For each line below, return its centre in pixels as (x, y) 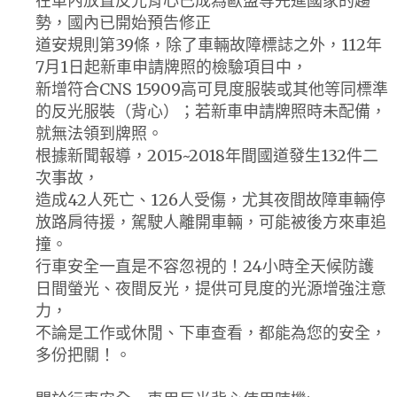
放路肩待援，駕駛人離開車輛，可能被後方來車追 (211, 222)
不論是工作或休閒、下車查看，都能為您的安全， (211, 332)
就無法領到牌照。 (99, 133)
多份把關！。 (83, 354)
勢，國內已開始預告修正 (123, 22)
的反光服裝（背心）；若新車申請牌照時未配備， (211, 111)
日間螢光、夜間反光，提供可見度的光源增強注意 (211, 288)
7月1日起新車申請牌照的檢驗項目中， (171, 66)
